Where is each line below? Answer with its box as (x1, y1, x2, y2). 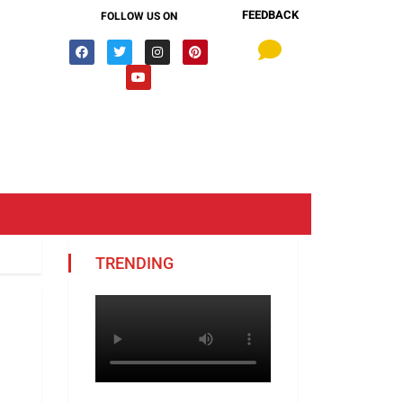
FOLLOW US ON (100, 8, 177, 24)
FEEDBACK (241, 6, 299, 23)
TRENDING (95, 253, 174, 273)
